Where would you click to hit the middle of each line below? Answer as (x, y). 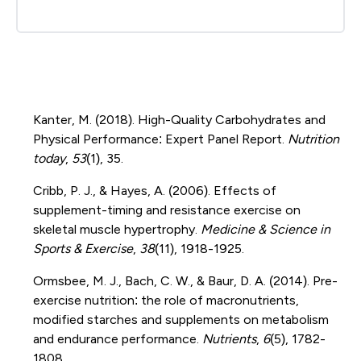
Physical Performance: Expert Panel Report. (160, 139)
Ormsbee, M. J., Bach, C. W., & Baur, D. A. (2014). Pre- (185, 280)
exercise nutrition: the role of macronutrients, (166, 300)
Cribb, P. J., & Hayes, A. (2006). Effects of (154, 190)
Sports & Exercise (83, 248)
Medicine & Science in (265, 229)
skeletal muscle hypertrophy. (116, 229)
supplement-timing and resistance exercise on (166, 210)
